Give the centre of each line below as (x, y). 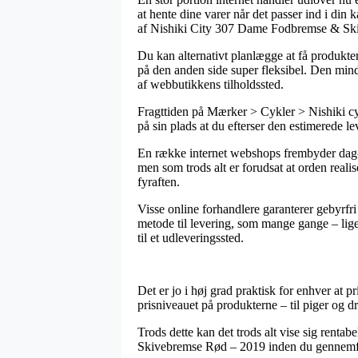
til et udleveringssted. (191, 237)
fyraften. (159, 181)
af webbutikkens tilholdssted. (211, 84)
